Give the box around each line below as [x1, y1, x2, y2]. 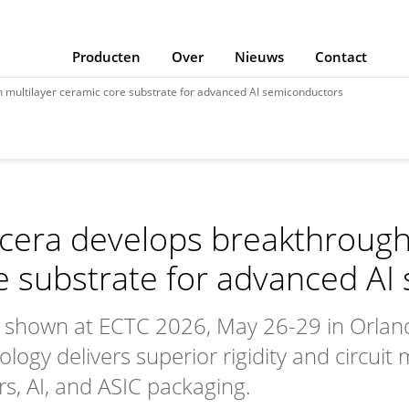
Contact [314, 47, 367, 66]
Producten [71, 47, 141, 66]
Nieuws [234, 47, 284, 66]
